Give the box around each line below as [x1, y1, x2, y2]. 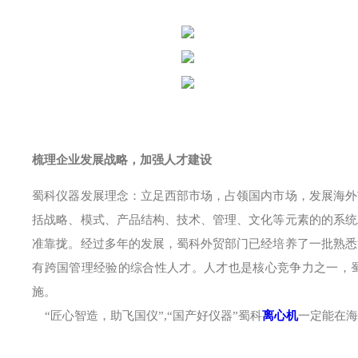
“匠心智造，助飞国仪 [32, 308, 159, 322]
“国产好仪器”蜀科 [167, 308, 263, 322]
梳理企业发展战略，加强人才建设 [32, 152, 213, 166]
